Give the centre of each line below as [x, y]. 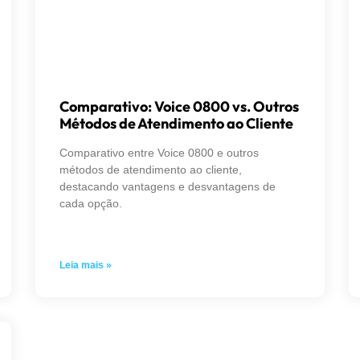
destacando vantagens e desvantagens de [168, 186]
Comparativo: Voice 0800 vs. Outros [179, 106]
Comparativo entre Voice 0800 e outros [159, 152]
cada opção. [91, 203]
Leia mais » [86, 265]
